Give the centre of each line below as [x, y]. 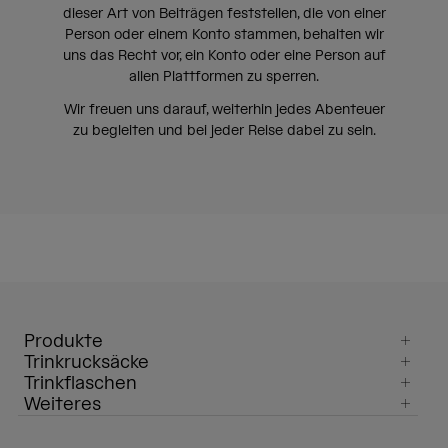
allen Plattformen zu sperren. [224, 77]
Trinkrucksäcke [86, 363]
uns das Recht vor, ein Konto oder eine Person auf [224, 56]
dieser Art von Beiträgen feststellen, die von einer [224, 14]
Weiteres [62, 405]
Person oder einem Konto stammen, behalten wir [224, 35]
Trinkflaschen [80, 384]
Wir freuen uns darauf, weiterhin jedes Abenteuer [224, 110]
